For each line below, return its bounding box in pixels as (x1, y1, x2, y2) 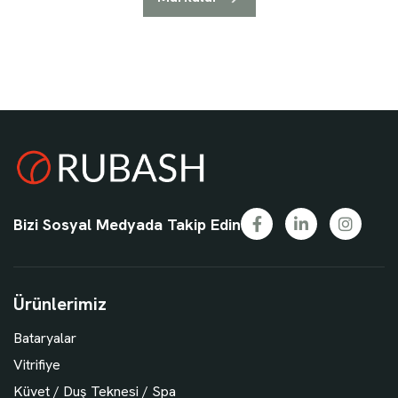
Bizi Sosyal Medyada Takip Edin (13, 213, 241, 235)
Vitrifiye (13, 355, 60, 375)
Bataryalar (13, 329, 76, 348)
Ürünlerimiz (13, 292, 107, 316)
